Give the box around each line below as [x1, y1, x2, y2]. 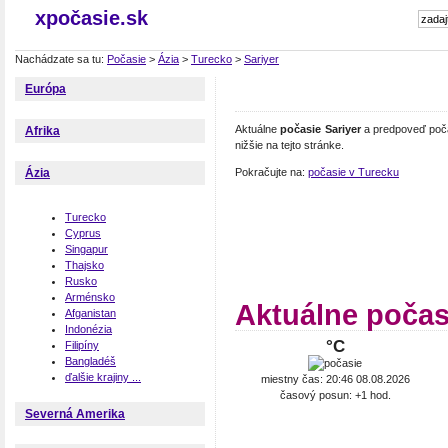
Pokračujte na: [235, 166, 308, 179]
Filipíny [65, 338, 99, 351]
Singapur [65, 242, 108, 255]
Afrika [25, 124, 60, 139]
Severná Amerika [25, 406, 125, 421]
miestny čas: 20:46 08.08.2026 [260, 372, 410, 385]
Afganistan [65, 306, 116, 319]
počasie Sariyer [280, 122, 361, 135]
